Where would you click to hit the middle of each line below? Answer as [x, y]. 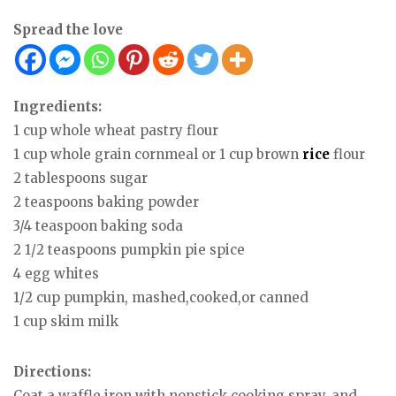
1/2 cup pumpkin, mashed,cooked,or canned [161, 297]
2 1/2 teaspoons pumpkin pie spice [129, 250]
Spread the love [68, 30]
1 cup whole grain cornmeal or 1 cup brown [158, 154]
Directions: [52, 371]
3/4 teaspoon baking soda [98, 226]
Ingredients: [57, 107]
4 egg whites [56, 274]
